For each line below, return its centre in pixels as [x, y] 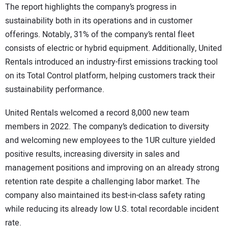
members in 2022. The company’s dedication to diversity [107, 127]
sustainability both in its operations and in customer [99, 21]
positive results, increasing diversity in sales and [92, 154]
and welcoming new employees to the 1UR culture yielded [110, 141]
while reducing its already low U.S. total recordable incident [112, 209]
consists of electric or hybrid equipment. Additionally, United [113, 48]
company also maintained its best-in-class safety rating [105, 196]
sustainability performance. [55, 89]
